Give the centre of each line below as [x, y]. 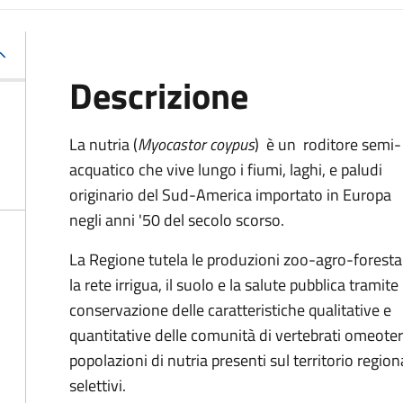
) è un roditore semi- [328, 144]
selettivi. [99, 385]
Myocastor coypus [196, 144]
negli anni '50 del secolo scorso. [177, 220]
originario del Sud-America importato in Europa [230, 195]
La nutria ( [103, 144]
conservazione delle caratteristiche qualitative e [230, 310]
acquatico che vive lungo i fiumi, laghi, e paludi [226, 170]
